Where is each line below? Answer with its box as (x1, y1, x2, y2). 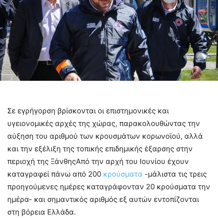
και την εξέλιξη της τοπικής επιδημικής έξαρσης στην (7, 144, 193, 153)
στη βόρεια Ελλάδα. (7, 207, 76, 217)
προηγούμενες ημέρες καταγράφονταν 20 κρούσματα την (7, 182, 210, 191)
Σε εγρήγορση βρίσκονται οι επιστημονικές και (7, 106, 169, 115)
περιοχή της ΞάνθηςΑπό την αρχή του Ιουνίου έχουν (7, 156, 189, 166)
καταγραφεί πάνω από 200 (7, 169, 103, 179)
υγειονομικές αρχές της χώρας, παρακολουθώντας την (7, 118, 200, 128)
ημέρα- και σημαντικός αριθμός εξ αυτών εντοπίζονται (7, 194, 199, 204)
